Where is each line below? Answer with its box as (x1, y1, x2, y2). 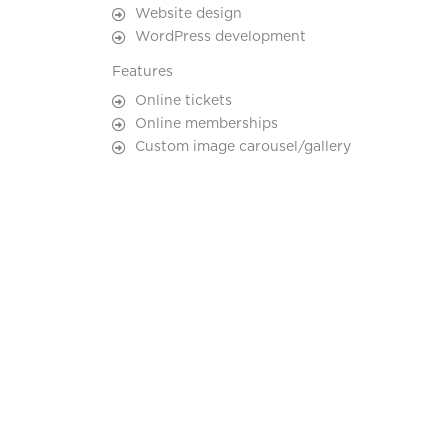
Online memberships (134, 117, 278, 131)
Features (112, 65, 173, 79)
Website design (134, 7, 242, 21)
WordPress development (134, 30, 306, 44)
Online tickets (134, 94, 232, 108)
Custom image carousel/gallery (134, 140, 351, 154)
